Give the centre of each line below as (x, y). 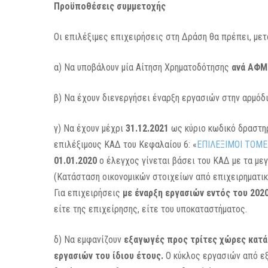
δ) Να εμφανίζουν (89, 240)
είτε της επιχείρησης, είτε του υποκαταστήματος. (151, 209)
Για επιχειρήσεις (89, 193)
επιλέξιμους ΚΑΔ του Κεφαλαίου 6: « (126, 144)
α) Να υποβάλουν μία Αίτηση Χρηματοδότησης (143, 67)
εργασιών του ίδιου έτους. (109, 256)
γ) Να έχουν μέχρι (90, 128)
